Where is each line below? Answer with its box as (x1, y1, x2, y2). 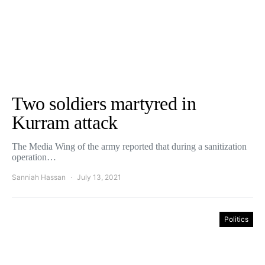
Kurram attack (12, 112, 118, 133)
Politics (224, 215, 248, 224)
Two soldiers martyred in (12, 93, 196, 114)
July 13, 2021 (77, 173, 121, 182)
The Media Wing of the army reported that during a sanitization (12, 141, 247, 151)
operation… (12, 152, 56, 162)
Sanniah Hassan (12, 173, 66, 182)
